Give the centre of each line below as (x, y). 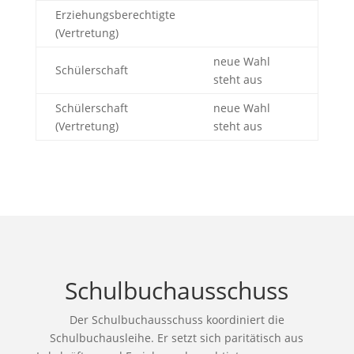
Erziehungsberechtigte (115, 14)
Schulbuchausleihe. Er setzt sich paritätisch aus (177, 337)
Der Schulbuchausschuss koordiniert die (177, 319)
